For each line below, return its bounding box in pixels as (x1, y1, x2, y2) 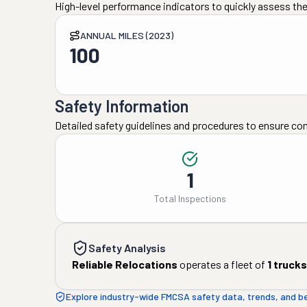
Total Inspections (153, 193, 226, 204)
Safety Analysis (88, 241, 166, 254)
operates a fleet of (177, 258, 265, 271)
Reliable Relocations (72, 258, 177, 271)
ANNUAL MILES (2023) (80, 29, 173, 41)
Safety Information (55, 96, 188, 116)
